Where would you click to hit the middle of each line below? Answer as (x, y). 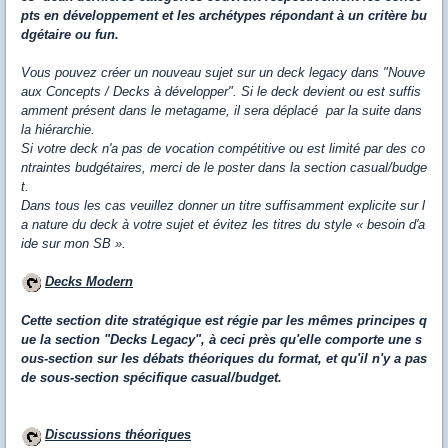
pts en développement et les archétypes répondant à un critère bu (224, 15)
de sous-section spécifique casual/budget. (151, 378)
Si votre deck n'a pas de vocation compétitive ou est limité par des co (223, 148)
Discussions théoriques (118, 435)
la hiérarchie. (58, 129)
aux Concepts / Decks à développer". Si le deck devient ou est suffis (221, 91)
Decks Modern (89, 281)
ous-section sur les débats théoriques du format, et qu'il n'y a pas (224, 359)
